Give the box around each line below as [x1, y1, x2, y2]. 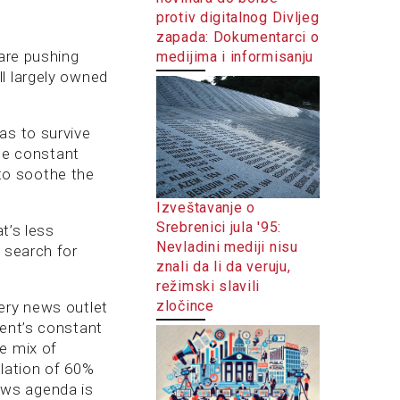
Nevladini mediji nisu [156, 237, 298, 255]
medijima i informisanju [156, 47, 314, 65]
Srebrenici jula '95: [156, 218, 281, 236]
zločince [156, 296, 214, 314]
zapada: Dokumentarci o [156, 28, 320, 46]
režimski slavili [156, 277, 261, 295]
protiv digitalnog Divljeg [156, 8, 320, 26]
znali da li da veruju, [156, 257, 291, 275]
